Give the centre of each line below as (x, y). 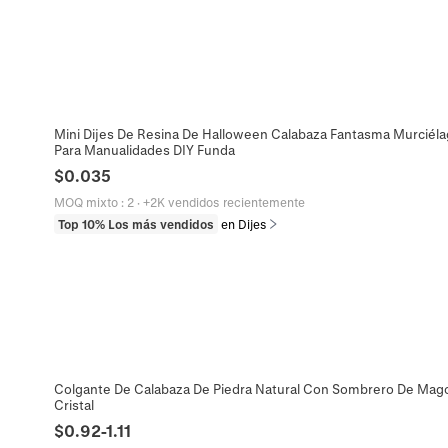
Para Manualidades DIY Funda (144, 149)
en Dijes (243, 223)
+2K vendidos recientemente (223, 201)
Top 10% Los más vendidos (135, 223)
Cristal (73, 404)
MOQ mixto (85, 201)
